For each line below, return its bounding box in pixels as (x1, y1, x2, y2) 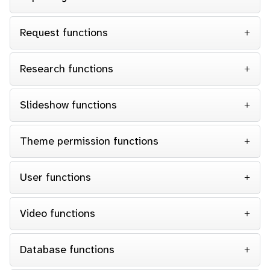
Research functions (20, 61, 113, 76)
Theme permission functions (20, 134, 159, 148)
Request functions (20, 25, 108, 40)
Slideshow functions (20, 98, 117, 112)
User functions (20, 170, 91, 184)
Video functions (20, 206, 95, 221)
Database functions (20, 242, 115, 257)
